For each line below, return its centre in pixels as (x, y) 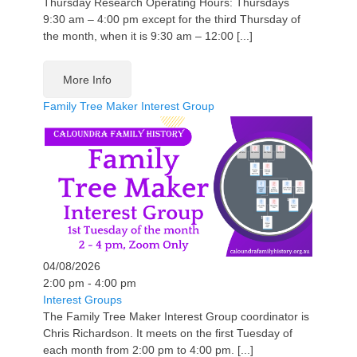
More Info (87, 79)
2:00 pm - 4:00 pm (90, 282)
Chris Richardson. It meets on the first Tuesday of (168, 333)
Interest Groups (82, 299)
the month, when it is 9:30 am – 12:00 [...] (148, 35)
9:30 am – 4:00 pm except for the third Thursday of (172, 19)
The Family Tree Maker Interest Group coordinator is (176, 316)
